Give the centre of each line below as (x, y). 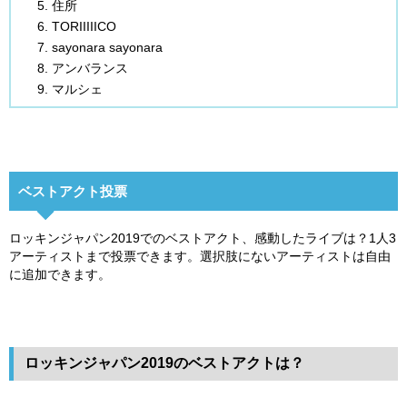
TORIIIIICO (84, 26)
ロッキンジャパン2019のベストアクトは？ (164, 362)
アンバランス (90, 68)
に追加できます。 (60, 274)
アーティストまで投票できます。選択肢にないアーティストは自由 (200, 256)
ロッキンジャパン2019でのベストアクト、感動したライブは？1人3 (203, 238)
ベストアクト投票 (73, 191)
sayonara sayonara (107, 47)
